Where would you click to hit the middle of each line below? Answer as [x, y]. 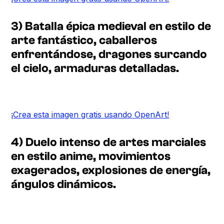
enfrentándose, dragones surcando [109, 54]
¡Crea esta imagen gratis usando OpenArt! [90, 114]
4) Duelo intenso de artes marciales [109, 142]
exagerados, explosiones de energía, [111, 170]
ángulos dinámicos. [64, 184]
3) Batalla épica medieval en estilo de [111, 26]
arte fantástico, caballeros [84, 40]
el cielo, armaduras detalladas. [95, 68]
